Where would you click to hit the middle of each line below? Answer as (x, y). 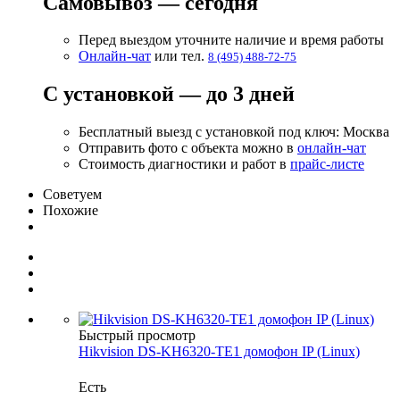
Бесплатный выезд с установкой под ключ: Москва (234, 132)
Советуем (72, 195)
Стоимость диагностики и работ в (184, 164)
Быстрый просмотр (137, 336)
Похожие (71, 211)
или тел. (179, 56)
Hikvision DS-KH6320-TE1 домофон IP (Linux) (219, 352)
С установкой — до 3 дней (169, 94)
